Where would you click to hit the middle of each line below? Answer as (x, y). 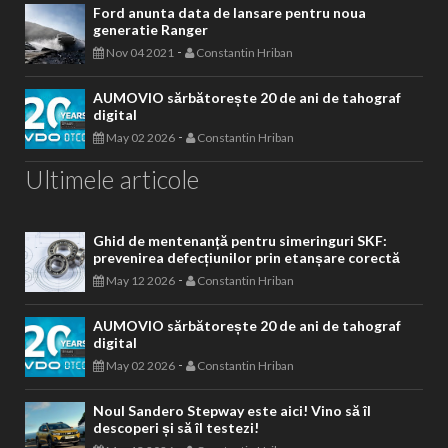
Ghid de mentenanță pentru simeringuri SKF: (240, 240)
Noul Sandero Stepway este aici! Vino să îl (232, 410)
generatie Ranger (150, 29)
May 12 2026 (139, 280)
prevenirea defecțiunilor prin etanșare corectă (246, 257)
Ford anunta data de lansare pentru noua (229, 12)
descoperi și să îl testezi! (176, 427)
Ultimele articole (112, 178)
